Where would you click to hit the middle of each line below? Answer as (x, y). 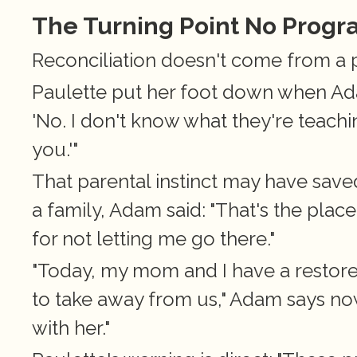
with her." (71, 328)
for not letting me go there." (153, 239)
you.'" (55, 149)
